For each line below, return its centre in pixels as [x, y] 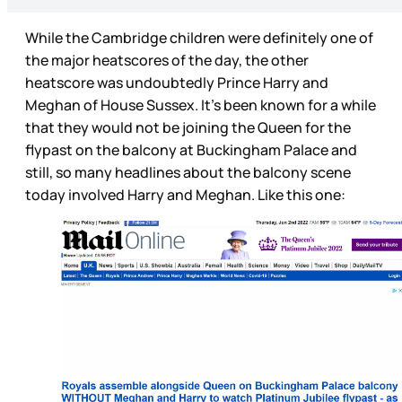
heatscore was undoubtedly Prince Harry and [177, 83]
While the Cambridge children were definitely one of [199, 38]
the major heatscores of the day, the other [167, 61]
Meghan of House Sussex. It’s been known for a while [201, 105]
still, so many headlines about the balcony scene [188, 173]
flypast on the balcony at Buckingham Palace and [191, 150]
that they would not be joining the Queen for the [188, 128]
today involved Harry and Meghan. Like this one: [187, 195]
